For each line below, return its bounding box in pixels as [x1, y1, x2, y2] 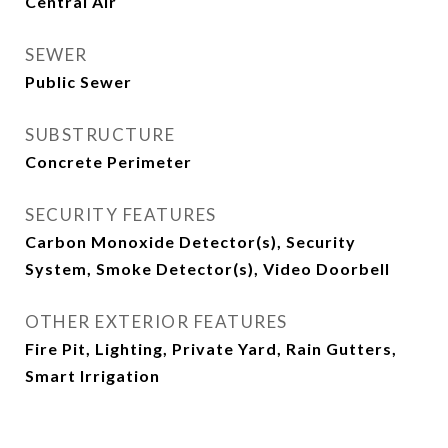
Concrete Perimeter [25, 152, 192, 172]
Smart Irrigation [25, 366, 160, 386]
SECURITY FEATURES [25, 204, 217, 226]
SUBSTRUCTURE [25, 124, 175, 146]
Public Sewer [25, 72, 132, 92]
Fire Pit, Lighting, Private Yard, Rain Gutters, [25, 339, 397, 359]
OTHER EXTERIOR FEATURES [25, 311, 288, 333]
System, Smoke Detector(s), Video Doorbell [25, 259, 390, 279]
